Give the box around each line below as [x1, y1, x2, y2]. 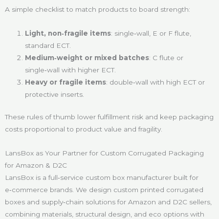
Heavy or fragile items [25, 78, 107, 87]
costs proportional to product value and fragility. [5, 125, 162, 133]
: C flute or [149, 54, 184, 62]
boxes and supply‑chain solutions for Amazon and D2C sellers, [5, 197, 212, 206]
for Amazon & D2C [5, 161, 67, 169]
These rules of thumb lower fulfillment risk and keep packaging [5, 112, 214, 121]
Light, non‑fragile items [25, 29, 111, 38]
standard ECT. [25, 42, 71, 50]
